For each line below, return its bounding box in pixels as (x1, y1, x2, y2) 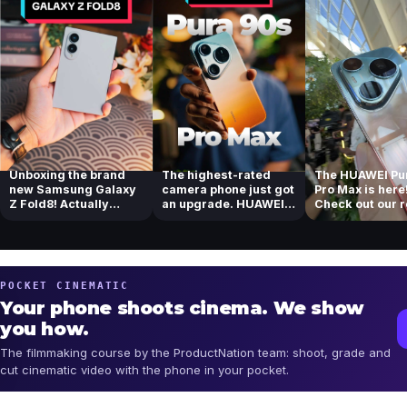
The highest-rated (162, 167, 272, 182)
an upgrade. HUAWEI (162, 196, 285, 211)
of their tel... (314, 211, 387, 225)
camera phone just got (162, 182, 295, 196)
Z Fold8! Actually (9, 196, 110, 211)
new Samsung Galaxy (9, 182, 137, 196)
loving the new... (9, 211, 106, 225)
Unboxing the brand (9, 167, 126, 182)
